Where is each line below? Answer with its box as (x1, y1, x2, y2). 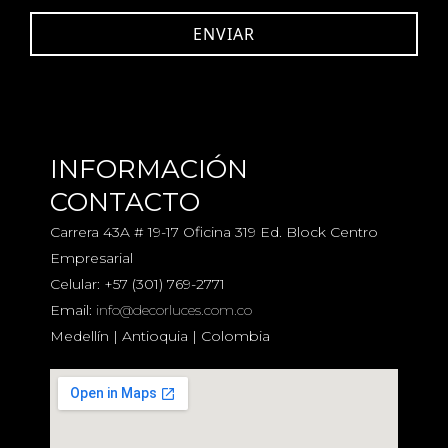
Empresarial (50, 249, 133, 268)
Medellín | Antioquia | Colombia (50, 327, 270, 346)
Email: (50, 301, 96, 320)
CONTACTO (50, 186, 200, 219)
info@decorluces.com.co (96, 301, 252, 320)
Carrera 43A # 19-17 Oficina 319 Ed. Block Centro (50, 223, 378, 242)
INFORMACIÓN (50, 153, 248, 186)
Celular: (50, 275, 104, 294)
